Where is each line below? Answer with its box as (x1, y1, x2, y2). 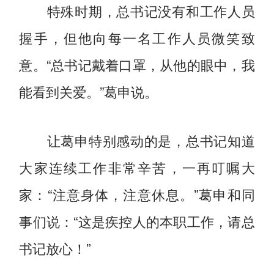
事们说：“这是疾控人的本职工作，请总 (19, 210, 255, 231)
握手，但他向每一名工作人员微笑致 (19, 27, 255, 47)
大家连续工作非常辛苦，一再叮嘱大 (19, 157, 255, 177)
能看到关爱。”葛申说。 (19, 81, 158, 101)
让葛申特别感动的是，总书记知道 (19, 130, 255, 150)
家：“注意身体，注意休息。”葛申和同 (19, 183, 255, 204)
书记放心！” (19, 237, 91, 257)
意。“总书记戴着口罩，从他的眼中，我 (19, 54, 255, 74)
